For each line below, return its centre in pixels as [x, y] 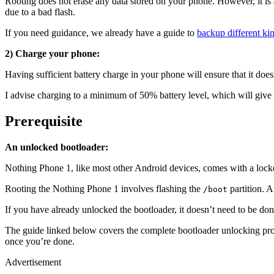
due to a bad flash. [40, 12]
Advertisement [33, 262]
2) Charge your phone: [52, 53]
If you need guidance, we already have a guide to [101, 32]
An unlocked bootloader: [57, 147]
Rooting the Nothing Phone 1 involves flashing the [104, 188]
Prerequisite [44, 121]
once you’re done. [40, 241]
